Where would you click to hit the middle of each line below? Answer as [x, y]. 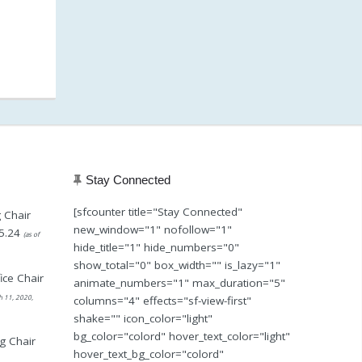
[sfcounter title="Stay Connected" [158, 211]
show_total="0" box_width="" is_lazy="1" [177, 265]
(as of [32, 234]
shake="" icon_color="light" [143, 318]
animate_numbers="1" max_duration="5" [179, 282]
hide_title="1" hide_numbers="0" [156, 247]
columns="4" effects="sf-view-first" [162, 300]
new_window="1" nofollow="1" [153, 229]
